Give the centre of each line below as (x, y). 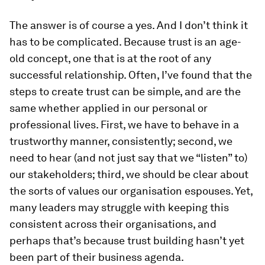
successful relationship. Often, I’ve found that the (131, 75)
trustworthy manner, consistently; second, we (121, 141)
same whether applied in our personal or (109, 108)
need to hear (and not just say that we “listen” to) (128, 158)
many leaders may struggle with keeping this (119, 208)
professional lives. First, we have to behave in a (124, 125)
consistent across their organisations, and (113, 224)
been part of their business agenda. (97, 257)
